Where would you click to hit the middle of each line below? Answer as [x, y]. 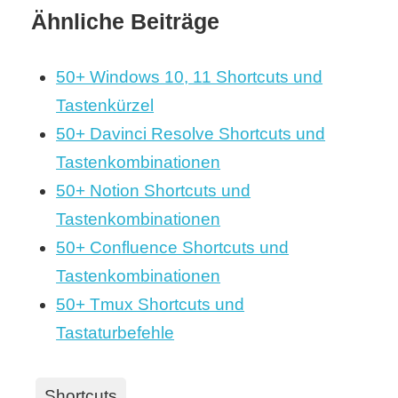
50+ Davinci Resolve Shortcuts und [191, 134]
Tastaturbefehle [115, 333]
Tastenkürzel [105, 106]
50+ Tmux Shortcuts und [151, 305]
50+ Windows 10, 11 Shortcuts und [190, 77]
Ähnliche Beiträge [125, 21]
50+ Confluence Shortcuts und [173, 248]
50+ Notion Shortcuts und [154, 191]
